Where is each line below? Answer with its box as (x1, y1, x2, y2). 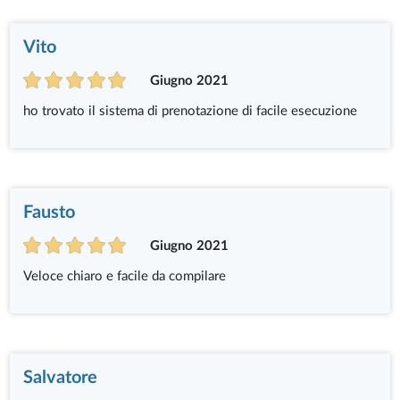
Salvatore (23, 368, 98, 387)
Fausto (23, 203, 76, 221)
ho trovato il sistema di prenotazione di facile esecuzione (23, 104, 358, 118)
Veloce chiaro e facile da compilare (23, 269, 227, 283)
